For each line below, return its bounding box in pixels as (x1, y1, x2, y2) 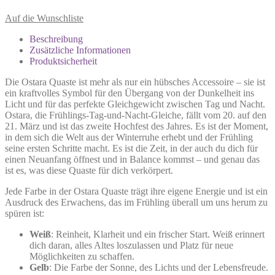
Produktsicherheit (29, 55, 97, 66)
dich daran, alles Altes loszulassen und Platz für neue (29, 239, 233, 250)
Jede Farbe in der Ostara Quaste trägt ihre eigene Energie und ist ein (5, 185, 268, 196)
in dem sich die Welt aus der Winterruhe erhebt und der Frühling (5, 131, 253, 142)
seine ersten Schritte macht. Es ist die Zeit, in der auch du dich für (5, 142, 258, 153)
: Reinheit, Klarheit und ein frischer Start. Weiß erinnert (51, 228, 265, 239)
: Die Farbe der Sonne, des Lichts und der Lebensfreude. (49, 261, 268, 273)
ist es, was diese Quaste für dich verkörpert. (5, 165, 173, 176)
